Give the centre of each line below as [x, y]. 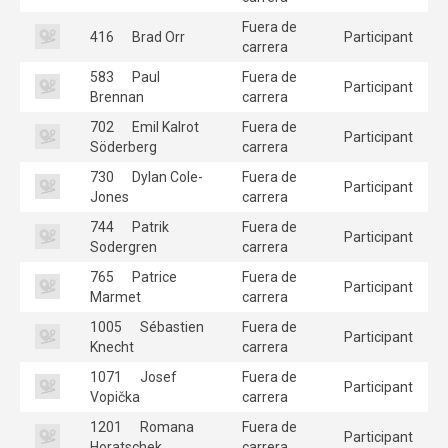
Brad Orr [157, 36]
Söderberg [123, 146]
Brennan [117, 96]
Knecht [112, 346]
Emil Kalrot [164, 126]
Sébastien [170, 326]
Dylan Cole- [166, 176]
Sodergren [123, 246]
